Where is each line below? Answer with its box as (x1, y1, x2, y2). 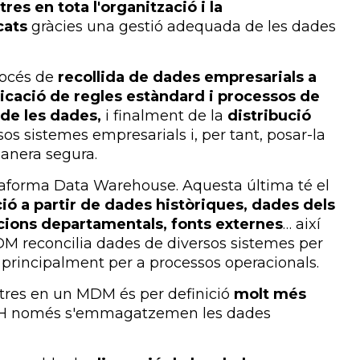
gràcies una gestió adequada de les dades (27, 17, 336, 35)
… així (283, 215, 321, 233)
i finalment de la (105, 106, 223, 125)
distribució (223, 106, 311, 125)
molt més (234, 284, 306, 303)
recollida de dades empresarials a (58, 67, 317, 86)
